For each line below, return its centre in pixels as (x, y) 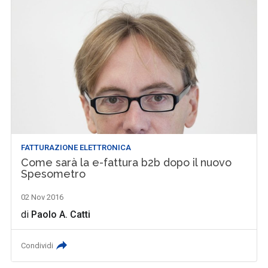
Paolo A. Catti (61, 214)
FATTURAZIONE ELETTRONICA (76, 147)
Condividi (37, 245)
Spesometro (54, 173)
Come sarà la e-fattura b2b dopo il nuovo (127, 162)
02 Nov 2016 (42, 197)
